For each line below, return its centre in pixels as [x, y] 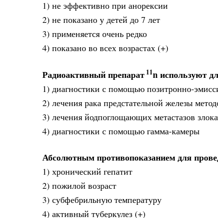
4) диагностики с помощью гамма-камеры [121, 131]
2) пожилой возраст [79, 186]
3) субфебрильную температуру [102, 200]
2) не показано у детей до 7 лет [101, 20]
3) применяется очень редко [95, 34]
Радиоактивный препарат [93, 74]
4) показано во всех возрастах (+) [105, 48]
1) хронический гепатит [87, 172]
